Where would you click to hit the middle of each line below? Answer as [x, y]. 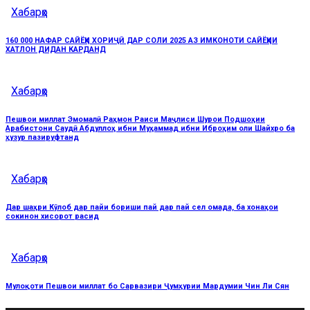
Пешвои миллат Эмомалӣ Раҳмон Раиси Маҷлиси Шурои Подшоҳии [135, 119]
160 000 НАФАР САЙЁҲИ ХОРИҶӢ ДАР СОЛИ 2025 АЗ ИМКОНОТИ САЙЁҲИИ [142, 40]
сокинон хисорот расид [52, 216]
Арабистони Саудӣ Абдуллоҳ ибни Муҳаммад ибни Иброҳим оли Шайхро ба [150, 128]
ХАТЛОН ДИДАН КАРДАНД [56, 49]
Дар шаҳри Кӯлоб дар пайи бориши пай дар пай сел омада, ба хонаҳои [142, 207]
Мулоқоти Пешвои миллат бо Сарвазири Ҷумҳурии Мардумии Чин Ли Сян [147, 286]
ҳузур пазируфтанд [42, 137]
